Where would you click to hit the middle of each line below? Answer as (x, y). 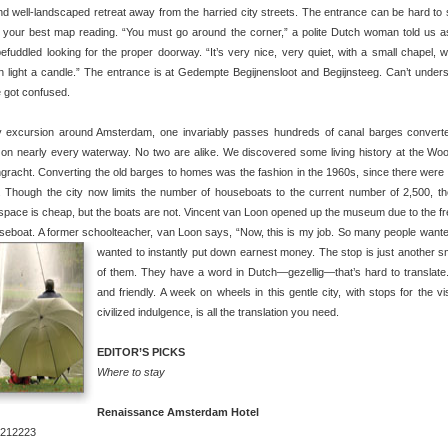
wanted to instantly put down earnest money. (208, 252)
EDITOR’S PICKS (141, 352)
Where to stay (131, 372)
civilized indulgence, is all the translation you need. (218, 312)
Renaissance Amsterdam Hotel (178, 412)
